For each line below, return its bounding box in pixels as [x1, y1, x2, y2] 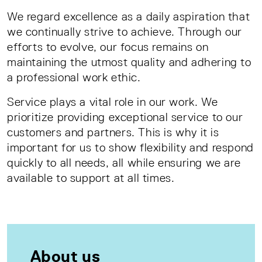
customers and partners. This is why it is [7, 126, 219, 139]
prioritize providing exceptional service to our [7, 111, 243, 123]
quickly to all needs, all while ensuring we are [7, 156, 241, 169]
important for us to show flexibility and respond [7, 141, 254, 154]
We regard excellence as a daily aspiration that [7, 10, 250, 23]
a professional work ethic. [7, 71, 147, 84]
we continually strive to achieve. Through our [7, 25, 243, 38]
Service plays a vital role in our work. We [7, 95, 218, 108]
